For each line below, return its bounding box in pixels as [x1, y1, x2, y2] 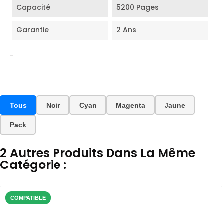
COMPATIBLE [10, 195, 46, 201]
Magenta [115, 101, 145, 109]
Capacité [16, 2, 51, 12]
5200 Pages [116, 2, 159, 12]
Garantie [16, 25, 49, 35]
